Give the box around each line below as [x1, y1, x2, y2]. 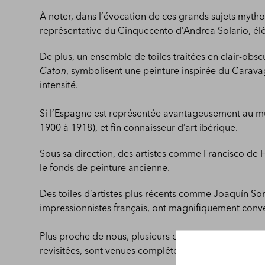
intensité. [40, 81, 79, 91]
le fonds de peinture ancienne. [40, 164, 170, 174]
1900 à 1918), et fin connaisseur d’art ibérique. [40, 124, 238, 134]
